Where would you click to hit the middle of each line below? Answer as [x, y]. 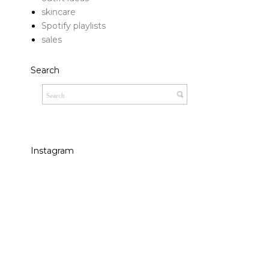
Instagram [52, 150]
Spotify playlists [73, 26]
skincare [58, 12]
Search [45, 70]
